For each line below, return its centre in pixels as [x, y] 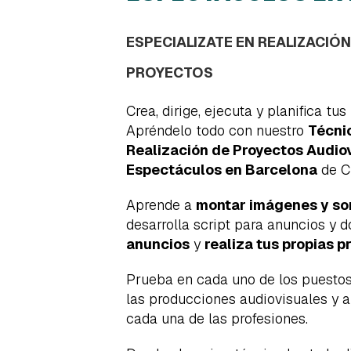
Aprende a [161, 205]
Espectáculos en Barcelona [222, 170]
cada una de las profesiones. [217, 318]
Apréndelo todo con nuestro [217, 130]
